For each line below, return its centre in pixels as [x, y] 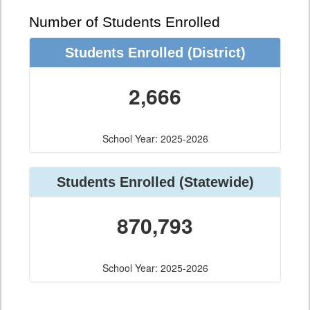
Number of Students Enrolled [125, 22]
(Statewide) [214, 182]
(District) [214, 53]
